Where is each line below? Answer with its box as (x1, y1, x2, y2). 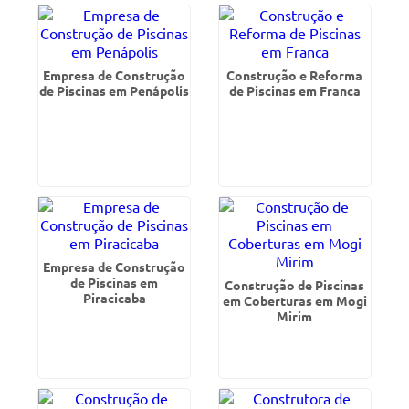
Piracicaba (82, 289, 146, 306)
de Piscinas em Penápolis (39, 82, 190, 99)
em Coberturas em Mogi (222, 292, 367, 309)
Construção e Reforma (226, 67, 363, 83)
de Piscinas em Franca (228, 82, 361, 99)
